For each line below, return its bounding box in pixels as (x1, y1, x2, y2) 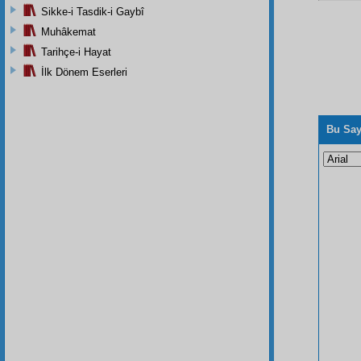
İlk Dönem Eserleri (41, 65, 127, 78)
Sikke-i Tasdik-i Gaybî (41, 5, 144, 18)
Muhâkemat (41, 25, 96, 38)
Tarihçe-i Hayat (41, 45, 111, 58)
